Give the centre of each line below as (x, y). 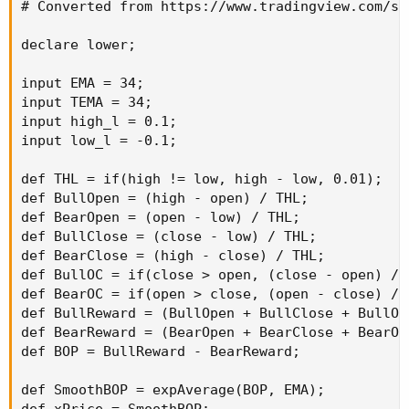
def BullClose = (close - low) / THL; (169, 237)
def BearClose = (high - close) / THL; (173, 256)
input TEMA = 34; (87, 103)
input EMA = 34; (83, 84)
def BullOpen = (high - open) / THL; (165, 199)
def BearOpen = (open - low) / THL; (161, 218)
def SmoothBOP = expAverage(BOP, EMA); (173, 390)
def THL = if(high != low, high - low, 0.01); (202, 179)
